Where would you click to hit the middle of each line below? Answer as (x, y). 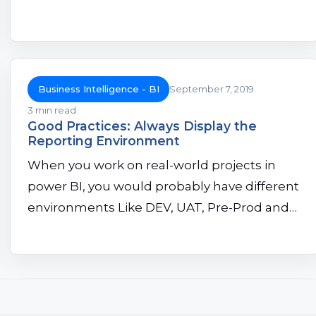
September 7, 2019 (212, 89)
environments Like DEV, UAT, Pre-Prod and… (162, 208)
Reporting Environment (104, 141)
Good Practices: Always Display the (142, 126)
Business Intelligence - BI (98, 89)
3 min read (52, 110)
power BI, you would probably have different (163, 187)
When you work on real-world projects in (152, 165)
